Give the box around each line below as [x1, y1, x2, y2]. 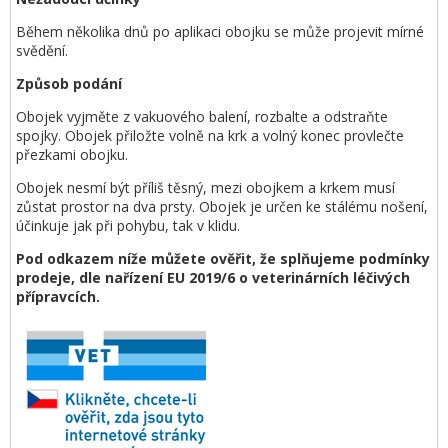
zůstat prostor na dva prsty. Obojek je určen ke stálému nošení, [16, 197, 428, 216]
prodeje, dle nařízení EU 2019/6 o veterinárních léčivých [16, 268, 410, 287]
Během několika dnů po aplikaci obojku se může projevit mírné [16, 22, 424, 41]
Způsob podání [16, 74, 122, 93]
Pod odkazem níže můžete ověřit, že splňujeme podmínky [16, 249, 430, 268]
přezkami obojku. [16, 145, 128, 164]
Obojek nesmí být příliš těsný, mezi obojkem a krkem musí [16, 178, 395, 197]
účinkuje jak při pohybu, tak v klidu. [16, 216, 240, 235]
